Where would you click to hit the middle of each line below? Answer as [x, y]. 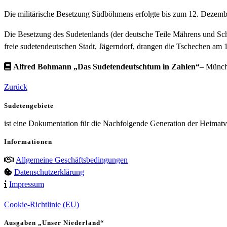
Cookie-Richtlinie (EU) [42, 204]
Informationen [28, 142]
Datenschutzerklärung [49, 172]
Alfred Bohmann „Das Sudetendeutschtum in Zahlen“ [106, 67]
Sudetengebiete [29, 105]
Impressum [27, 184]
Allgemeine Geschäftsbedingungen [72, 160]
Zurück [16, 87]
